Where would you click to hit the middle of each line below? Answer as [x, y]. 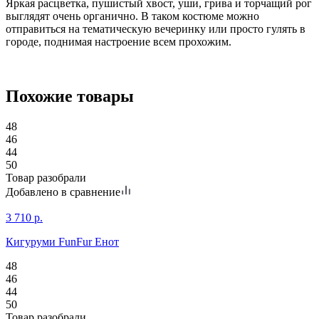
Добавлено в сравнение [63, 192]
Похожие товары [70, 96]
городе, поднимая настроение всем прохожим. [119, 41]
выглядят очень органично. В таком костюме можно [132, 16]
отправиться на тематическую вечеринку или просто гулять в [156, 28]
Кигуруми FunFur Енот [62, 241]
